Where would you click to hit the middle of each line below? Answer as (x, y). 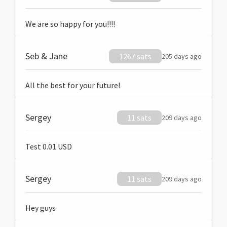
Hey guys (41, 208)
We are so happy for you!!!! (70, 24)
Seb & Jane (46, 56)
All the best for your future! (73, 85)
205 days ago (182, 56)
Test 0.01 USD (49, 146)
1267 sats (135, 56)
